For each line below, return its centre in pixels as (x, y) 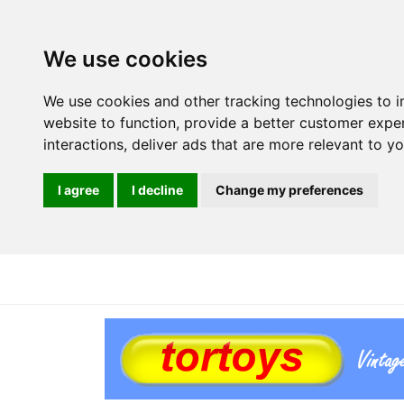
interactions (83, 144)
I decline (157, 190)
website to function (110, 123)
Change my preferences (289, 190)
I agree (78, 190)
